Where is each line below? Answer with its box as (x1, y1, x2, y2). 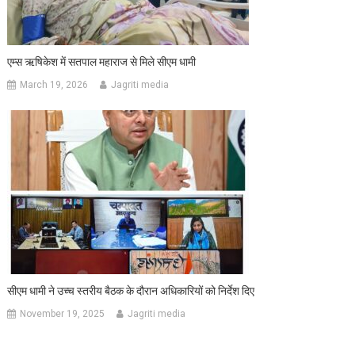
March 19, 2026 (20, 79, 89, 91)
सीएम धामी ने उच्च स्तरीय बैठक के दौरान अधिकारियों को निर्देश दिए (7, 284, 255, 298)
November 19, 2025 (20, 308, 105, 320)
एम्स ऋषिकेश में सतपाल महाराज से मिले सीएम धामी (7, 55, 197, 69)
